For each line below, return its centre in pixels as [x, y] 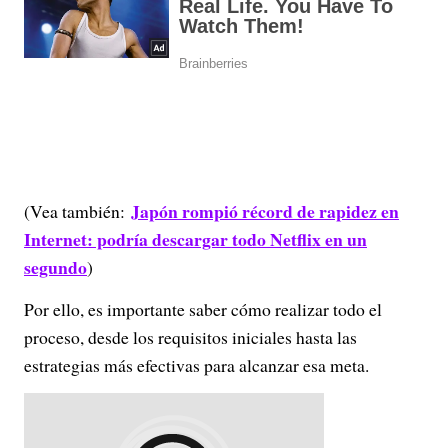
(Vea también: [77, 211]
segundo [55, 267]
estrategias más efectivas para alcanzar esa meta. [196, 365]
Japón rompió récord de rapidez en [265, 211]
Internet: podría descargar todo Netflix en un [195, 239]
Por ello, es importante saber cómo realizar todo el [203, 309]
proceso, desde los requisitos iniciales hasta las [190, 337]
